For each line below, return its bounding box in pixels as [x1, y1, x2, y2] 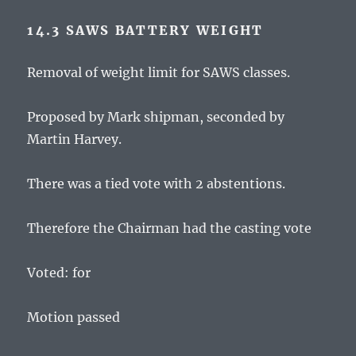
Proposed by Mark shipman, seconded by [27, 109, 285, 126]
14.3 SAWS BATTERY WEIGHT [27, 22, 264, 39]
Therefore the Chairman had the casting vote [27, 220, 312, 237]
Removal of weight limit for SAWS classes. [27, 64, 291, 81]
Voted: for [27, 265, 91, 281]
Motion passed [27, 309, 121, 326]
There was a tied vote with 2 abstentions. [27, 176, 286, 192]
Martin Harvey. [27, 131, 122, 148]
